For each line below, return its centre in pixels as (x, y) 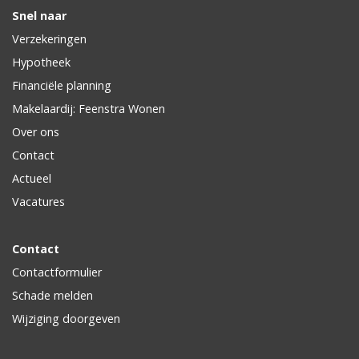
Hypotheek (41, 62)
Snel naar (39, 15)
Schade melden (52, 295)
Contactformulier (57, 272)
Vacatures (38, 201)
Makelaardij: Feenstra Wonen (89, 108)
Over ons (36, 131)
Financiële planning (62, 85)
